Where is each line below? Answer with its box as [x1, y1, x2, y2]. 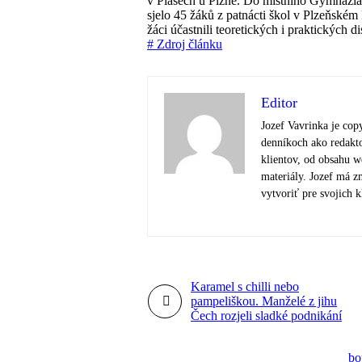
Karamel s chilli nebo [191, 280, 299, 293]
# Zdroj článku [147, 37, 222, 51]
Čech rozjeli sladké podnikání [191, 309, 342, 322]
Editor [261, 95, 297, 111]
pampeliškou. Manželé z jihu [191, 294, 337, 308]
